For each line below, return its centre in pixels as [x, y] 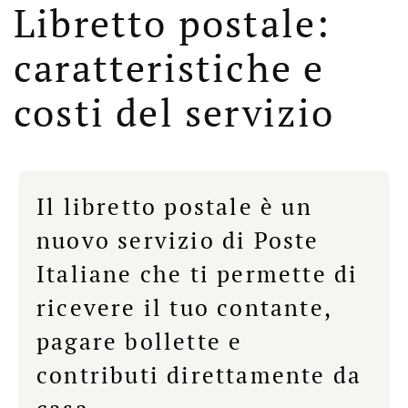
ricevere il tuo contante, [184, 307]
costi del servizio [174, 112]
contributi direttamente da [199, 375]
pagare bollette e [140, 341]
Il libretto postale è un [174, 206]
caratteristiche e [169, 68]
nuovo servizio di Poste [178, 240]
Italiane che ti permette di [198, 274]
